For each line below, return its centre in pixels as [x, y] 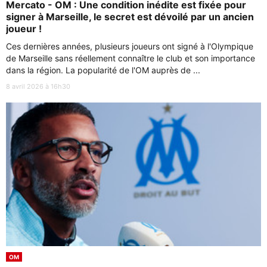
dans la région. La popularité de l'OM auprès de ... [103, 70]
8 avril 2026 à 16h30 [38, 86]
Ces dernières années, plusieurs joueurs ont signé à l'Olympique [130, 46]
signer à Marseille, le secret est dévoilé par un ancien [130, 16]
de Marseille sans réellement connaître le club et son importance [131, 58]
